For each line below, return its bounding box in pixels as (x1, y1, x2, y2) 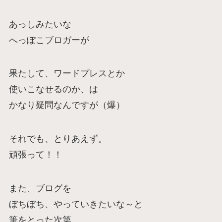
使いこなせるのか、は (8, 84, 98, 95)
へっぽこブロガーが (8, 35, 89, 45)
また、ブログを (8, 183, 71, 194)
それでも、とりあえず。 (8, 134, 107, 144)
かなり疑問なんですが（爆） (8, 100, 125, 111)
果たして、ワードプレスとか (8, 68, 125, 79)
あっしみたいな (8, 19, 71, 29)
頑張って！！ (8, 150, 62, 160)
